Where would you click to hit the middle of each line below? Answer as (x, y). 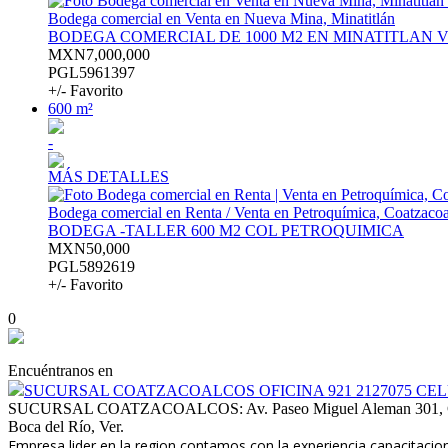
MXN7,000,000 (99, 55)
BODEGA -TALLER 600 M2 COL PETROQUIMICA (226, 231)
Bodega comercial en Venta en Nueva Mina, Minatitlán (221, 19)
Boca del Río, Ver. (66, 427)
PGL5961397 (91, 73)
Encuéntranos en (60, 371)
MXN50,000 (89, 249)
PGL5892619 (91, 267)
